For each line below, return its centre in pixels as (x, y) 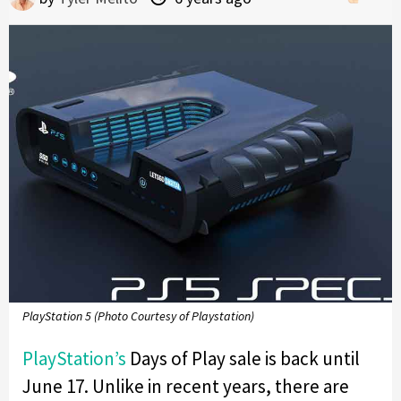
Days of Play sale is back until (243, 358)
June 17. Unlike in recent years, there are (186, 386)
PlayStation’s (74, 358)
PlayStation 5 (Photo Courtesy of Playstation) (138, 316)
